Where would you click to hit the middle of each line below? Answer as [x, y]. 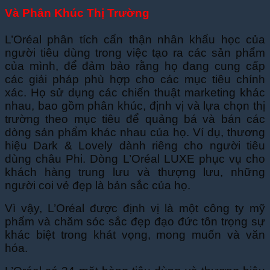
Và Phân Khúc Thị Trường [77, 13]
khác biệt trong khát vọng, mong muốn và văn [135, 235]
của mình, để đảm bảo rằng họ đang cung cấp [135, 66]
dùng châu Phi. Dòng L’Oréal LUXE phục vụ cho [135, 159]
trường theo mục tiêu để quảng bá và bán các [135, 119]
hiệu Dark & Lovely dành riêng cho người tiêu [135, 146]
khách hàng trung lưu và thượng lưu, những [135, 172]
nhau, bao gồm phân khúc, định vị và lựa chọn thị [135, 106]
